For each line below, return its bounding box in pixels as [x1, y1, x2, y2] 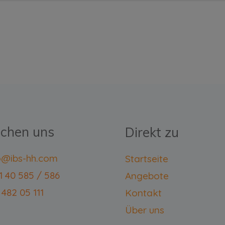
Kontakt [125, 186, 162, 199]
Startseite [125, 152, 168, 165]
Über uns [125, 203, 164, 216]
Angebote [125, 169, 169, 182]
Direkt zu [125, 124, 179, 141]
